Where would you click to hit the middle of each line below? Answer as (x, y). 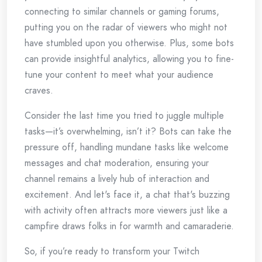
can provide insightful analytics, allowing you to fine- (129, 59)
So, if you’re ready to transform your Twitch (112, 251)
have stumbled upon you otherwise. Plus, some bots (129, 43)
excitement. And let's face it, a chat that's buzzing (127, 195)
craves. (39, 91)
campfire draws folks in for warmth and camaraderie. (129, 226)
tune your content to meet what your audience (119, 75)
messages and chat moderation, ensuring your (117, 163)
